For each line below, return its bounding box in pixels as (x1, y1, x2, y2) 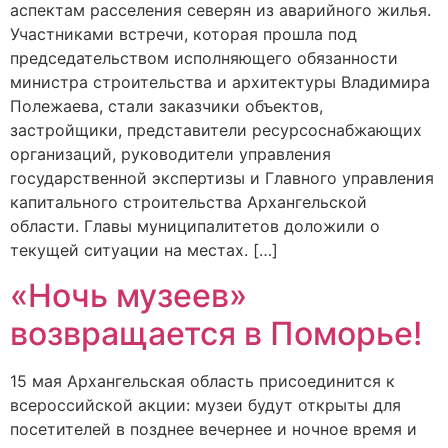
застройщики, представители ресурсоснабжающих (10, 120, 422, 141)
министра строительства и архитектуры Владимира (10, 72, 430, 93)
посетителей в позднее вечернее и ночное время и (10, 418, 417, 439)
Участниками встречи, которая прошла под (10, 24, 357, 45)
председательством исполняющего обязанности (10, 48, 398, 69)
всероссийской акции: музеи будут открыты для (10, 394, 401, 415)
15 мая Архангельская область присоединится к (10, 370, 395, 391)
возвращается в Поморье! (10, 313, 422, 353)
